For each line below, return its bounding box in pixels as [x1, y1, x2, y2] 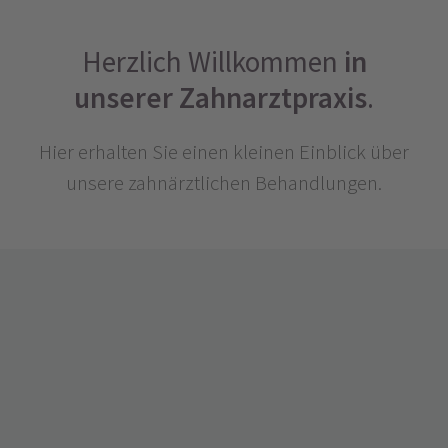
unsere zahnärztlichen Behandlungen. [66, 169, 382, 196]
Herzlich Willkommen [81, 43, 344, 81]
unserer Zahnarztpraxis [74, 79, 367, 117]
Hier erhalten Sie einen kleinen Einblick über [39, 138, 409, 165]
